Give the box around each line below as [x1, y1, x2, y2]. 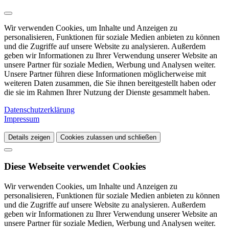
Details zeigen [8, 133, 50, 141]
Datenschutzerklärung [4, 105, 75, 114]
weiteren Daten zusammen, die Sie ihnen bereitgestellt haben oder [4, 78, 216, 87]
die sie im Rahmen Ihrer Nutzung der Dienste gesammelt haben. [4, 87, 210, 97]
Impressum [4, 114, 39, 123]
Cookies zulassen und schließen [60, 133, 156, 141]
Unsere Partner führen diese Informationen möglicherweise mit [4, 69, 206, 78]
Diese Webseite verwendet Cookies [4, 161, 146, 172]
